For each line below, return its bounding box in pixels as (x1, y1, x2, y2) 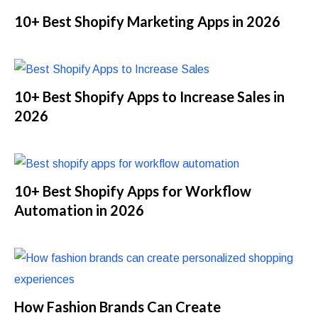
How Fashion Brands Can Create (14, 297, 221, 315)
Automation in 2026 (14, 201, 145, 219)
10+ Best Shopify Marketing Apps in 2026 (14, 12, 281, 30)
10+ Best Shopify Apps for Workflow (14, 182, 252, 199)
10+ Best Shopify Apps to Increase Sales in (14, 87, 285, 105)
